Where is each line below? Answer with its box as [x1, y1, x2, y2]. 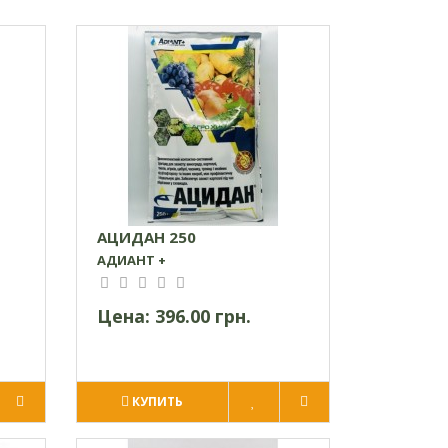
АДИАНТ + [96, 250, 166, 269]
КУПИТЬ [132, 392, 184, 410]
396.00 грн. [154, 303, 251, 328]
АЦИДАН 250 [96, 226, 196, 247]
